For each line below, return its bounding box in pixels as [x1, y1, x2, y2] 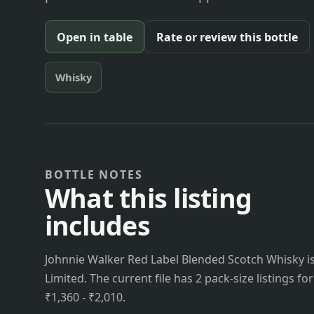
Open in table [57, 29, 132, 45]
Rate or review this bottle [156, 29, 298, 45]
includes [45, 207, 150, 243]
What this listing [45, 179, 252, 216]
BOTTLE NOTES [45, 166, 144, 182]
